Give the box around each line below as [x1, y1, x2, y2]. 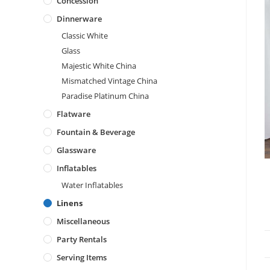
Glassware [57, 145, 96, 155]
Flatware [57, 108, 90, 119]
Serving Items [57, 252, 107, 263]
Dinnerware [57, 13, 102, 24]
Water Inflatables [61, 180, 123, 190]
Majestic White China [61, 60, 136, 71]
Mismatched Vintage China [61, 75, 157, 86]
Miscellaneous [57, 216, 110, 227]
